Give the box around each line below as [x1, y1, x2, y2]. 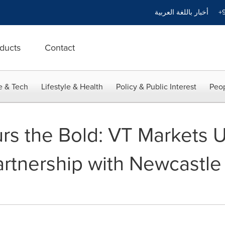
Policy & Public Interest [116, 81, 196, 92]
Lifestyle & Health [41, 81, 103, 92]
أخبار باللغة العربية [155, 7, 208, 18]
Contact [45, 41, 75, 54]
